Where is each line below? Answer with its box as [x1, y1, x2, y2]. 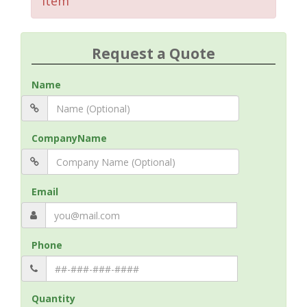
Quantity [32, 292, 75, 305]
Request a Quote [92, 44, 215, 63]
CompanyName [32, 132, 107, 145]
